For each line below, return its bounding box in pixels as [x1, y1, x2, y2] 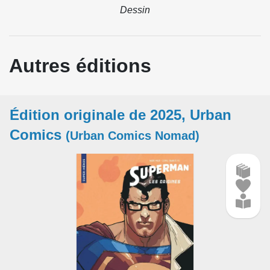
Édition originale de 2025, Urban [10, 106, 231, 123]
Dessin [119, 5, 150, 16]
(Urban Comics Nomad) [66, 128, 199, 142]
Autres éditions [9, 54, 151, 77]
